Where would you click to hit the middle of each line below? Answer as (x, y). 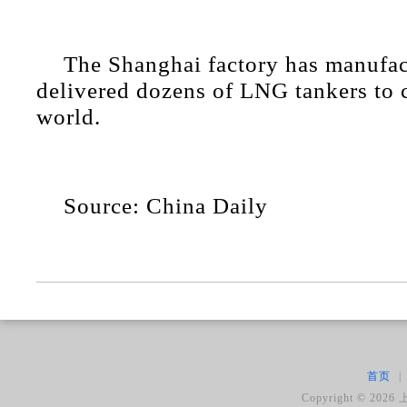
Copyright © (336, 398)
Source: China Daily (166, 206)
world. (69, 117)
